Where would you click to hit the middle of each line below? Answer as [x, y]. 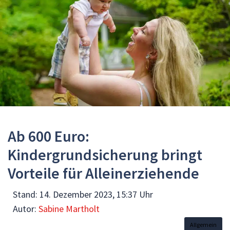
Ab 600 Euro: [49, 136]
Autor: [26, 208]
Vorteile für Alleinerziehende [103, 173]
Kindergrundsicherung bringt [105, 154]
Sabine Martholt [69, 208]
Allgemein [203, 224]
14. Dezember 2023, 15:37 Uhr [96, 194]
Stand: [26, 194]
